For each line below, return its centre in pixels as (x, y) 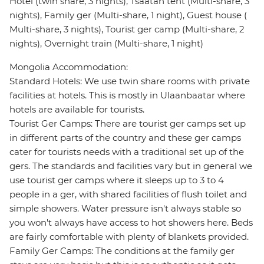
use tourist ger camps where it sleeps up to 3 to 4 (117, 180)
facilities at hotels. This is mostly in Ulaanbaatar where (127, 95)
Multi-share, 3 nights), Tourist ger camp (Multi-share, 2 (127, 29)
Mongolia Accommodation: (69, 67)
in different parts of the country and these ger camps (125, 138)
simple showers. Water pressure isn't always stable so (125, 209)
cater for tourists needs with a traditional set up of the (127, 152)
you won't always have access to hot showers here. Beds (131, 223)
